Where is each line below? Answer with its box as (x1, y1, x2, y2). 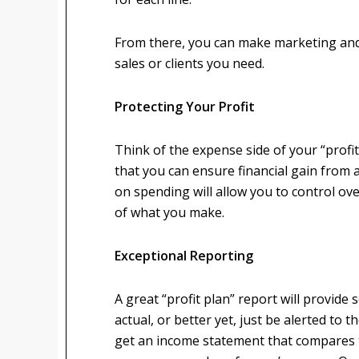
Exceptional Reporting (115, 247, 253, 264)
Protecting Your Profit (115, 98, 255, 115)
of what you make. (115, 204, 224, 221)
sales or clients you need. (115, 54, 264, 72)
